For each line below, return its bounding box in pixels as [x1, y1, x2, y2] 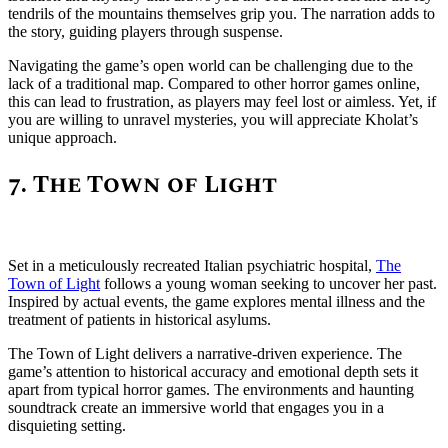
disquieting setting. [8, 416, 126, 434]
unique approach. [8, 128, 117, 146]
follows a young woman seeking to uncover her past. [100, 274, 437, 292]
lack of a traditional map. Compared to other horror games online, [8, 74, 420, 92]
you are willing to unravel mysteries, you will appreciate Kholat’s [8, 110, 418, 128]
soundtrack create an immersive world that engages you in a [8, 398, 384, 416]
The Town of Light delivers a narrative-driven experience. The [8, 344, 402, 362]
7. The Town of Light [8, 166, 277, 203]
